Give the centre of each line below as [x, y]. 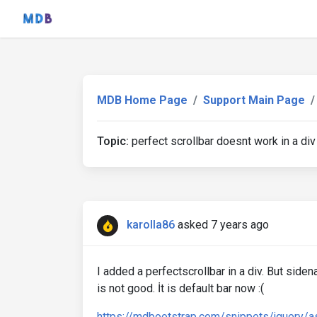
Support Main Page [254, 100]
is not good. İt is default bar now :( [180, 288]
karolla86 [151, 225]
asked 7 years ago [223, 225]
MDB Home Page [142, 100]
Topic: [113, 141]
